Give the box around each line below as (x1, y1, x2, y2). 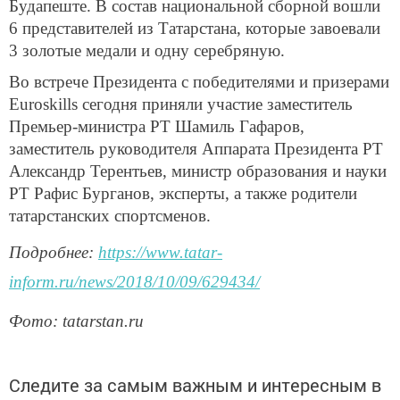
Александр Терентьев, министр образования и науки (9, 162, 387, 181)
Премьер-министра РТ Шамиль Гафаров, (9, 117, 304, 137)
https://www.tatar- (98, 243, 222, 262)
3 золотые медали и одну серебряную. (9, 40, 285, 60)
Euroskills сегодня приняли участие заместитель (9, 95, 353, 114)
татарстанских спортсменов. (9, 206, 211, 226)
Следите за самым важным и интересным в (9, 372, 381, 396)
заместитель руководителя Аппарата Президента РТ (9, 139, 383, 159)
